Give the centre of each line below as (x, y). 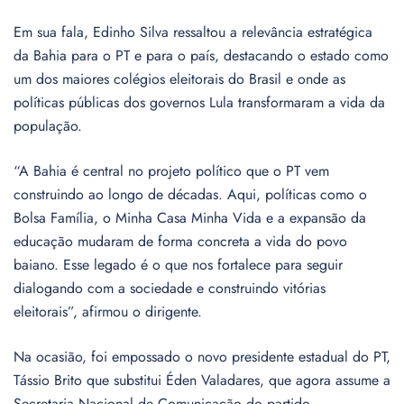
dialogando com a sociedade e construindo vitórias (170, 289)
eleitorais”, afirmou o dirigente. (108, 312)
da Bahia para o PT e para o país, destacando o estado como (201, 56)
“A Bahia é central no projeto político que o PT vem (171, 171)
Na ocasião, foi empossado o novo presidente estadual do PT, (202, 357)
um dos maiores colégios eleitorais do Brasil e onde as (179, 79)
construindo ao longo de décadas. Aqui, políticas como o (190, 195)
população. (48, 126)
